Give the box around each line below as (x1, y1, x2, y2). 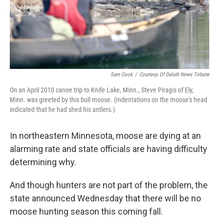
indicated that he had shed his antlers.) (10, 105, 115, 113)
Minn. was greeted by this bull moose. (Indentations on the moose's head (10, 95, 207, 104)
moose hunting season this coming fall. (10, 206, 163, 217)
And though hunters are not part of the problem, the (10, 179, 208, 190)
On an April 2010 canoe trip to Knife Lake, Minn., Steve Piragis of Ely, (10, 86, 194, 94)
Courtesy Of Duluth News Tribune (139, 71, 209, 78)
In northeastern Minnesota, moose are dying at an (10, 130, 201, 141)
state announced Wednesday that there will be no (10, 193, 201, 203)
